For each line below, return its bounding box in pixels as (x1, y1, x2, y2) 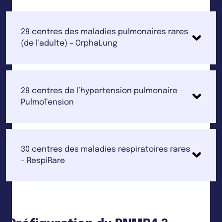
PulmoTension (21, 98, 74, 107)
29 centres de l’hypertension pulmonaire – (21, 86, 184, 95)
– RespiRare (21, 156, 65, 165)
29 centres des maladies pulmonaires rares (21, 28, 189, 37)
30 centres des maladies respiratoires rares (21, 145, 191, 154)
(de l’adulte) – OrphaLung (21, 39, 118, 48)
